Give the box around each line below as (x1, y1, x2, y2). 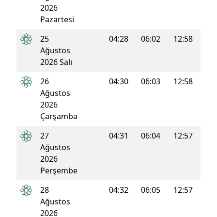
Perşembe (40, 165, 77, 176)
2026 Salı (40, 56, 72, 67)
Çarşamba (40, 110, 77, 122)
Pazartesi (40, 14, 74, 25)
